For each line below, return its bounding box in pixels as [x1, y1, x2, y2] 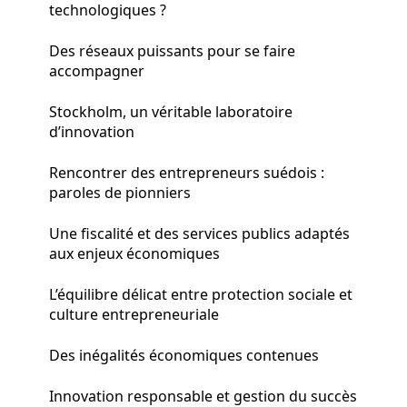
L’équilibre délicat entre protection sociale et [49, 283, 352, 304]
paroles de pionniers [49, 182, 191, 203]
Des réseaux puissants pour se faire [49, 40, 295, 61]
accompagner [49, 60, 144, 81]
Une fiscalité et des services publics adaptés [49, 223, 350, 243]
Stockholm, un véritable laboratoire [49, 101, 293, 122]
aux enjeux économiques [49, 243, 220, 263]
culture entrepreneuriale [49, 303, 219, 324]
